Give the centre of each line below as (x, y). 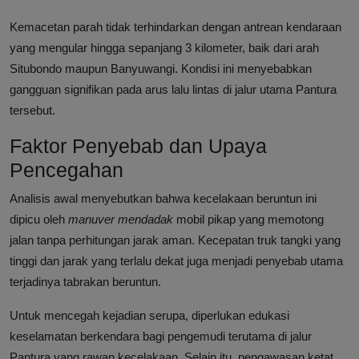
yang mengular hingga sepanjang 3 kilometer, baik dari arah (164, 48)
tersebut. (32, 111)
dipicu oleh (39, 220)
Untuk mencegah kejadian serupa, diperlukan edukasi (149, 316)
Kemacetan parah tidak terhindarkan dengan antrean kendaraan (175, 27)
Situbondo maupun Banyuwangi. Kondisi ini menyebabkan (161, 69)
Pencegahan (67, 170)
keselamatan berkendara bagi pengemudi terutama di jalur (161, 337)
